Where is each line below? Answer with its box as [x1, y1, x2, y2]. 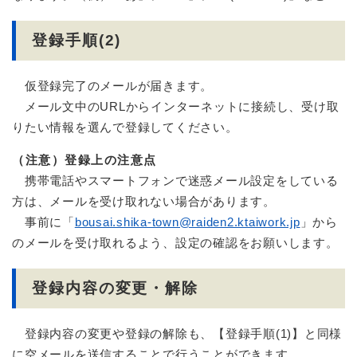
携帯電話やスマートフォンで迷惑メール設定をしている [12, 174, 339, 188]
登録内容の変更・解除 [32, 280, 198, 297]
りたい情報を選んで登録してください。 [12, 120, 238, 135]
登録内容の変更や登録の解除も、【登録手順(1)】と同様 [12, 327, 342, 341]
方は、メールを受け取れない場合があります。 [12, 194, 276, 209]
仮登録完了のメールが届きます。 [12, 79, 213, 93]
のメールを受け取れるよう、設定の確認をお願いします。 [12, 236, 339, 250]
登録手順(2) [32, 32, 122, 49]
